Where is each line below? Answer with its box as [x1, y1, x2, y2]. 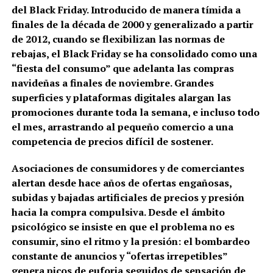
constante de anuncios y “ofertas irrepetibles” [11, 249, 227, 263]
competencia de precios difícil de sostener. [11, 134, 213, 148]
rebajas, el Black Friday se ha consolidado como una [11, 46, 257, 60]
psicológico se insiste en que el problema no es [11, 219, 235, 233]
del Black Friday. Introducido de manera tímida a [11, 2, 241, 16]
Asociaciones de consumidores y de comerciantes [11, 161, 244, 175]
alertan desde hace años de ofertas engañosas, [11, 175, 232, 190]
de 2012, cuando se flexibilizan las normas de [11, 32, 225, 46]
